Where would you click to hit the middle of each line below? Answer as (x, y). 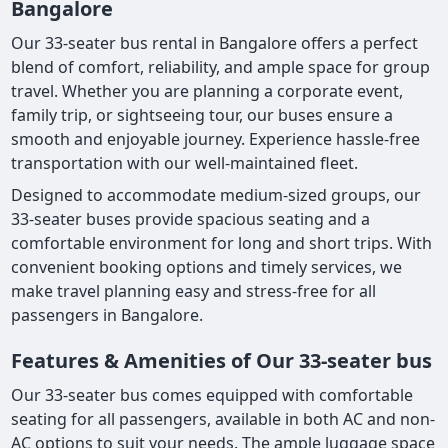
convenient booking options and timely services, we (207, 267)
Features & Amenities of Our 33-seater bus (222, 361)
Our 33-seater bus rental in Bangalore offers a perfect (215, 43)
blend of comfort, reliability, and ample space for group (221, 67)
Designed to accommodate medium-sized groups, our (216, 195)
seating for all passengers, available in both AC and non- (223, 419)
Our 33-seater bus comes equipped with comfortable (212, 395)
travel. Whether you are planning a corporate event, (207, 91)
